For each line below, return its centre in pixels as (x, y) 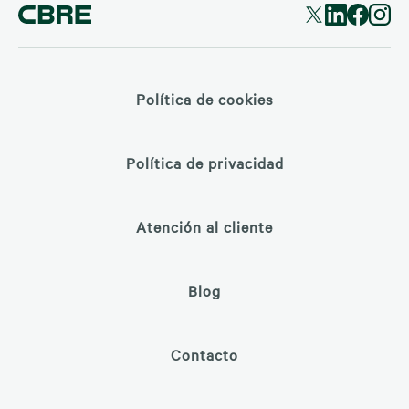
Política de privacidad (204, 163)
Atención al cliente (204, 227)
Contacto (204, 355)
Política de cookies (204, 99)
